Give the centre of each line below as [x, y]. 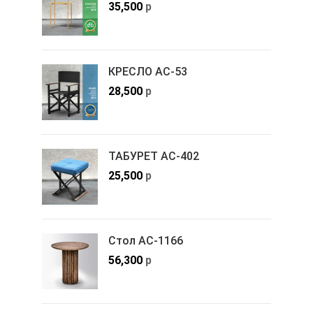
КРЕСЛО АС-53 [148, 71]
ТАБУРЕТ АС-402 [154, 156]
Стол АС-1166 [146, 240]
